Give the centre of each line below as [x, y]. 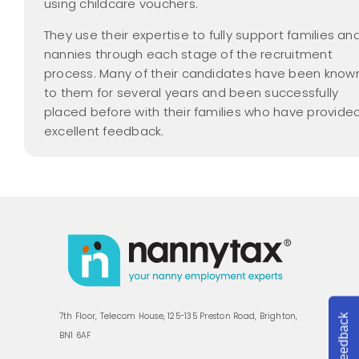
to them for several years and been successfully [192, 93]
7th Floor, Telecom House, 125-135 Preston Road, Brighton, [179, 316]
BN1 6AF [75, 335]
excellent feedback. [104, 131]
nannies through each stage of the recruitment [188, 54]
